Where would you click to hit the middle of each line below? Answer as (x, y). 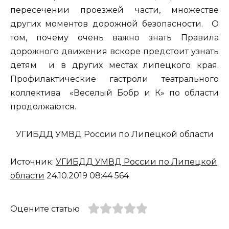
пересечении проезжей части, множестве (114, 10)
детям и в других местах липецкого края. (114, 65)
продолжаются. (43, 107)
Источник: (33, 162)
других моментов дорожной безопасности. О (114, 24)
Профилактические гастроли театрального (114, 79)
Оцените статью (45, 209)
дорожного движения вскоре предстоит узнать (114, 52)
